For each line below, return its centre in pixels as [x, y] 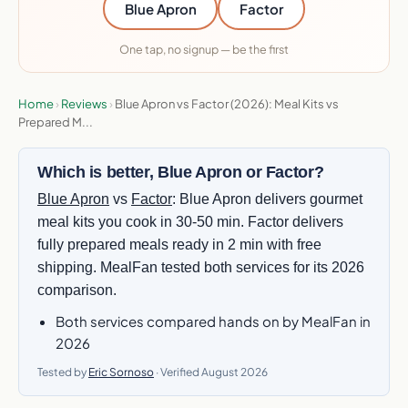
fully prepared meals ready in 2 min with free [179, 244]
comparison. [77, 290]
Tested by [63, 372]
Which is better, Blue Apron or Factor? [181, 172]
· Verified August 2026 [211, 372]
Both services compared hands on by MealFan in [213, 321]
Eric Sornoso [121, 372]
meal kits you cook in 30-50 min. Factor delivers [190, 221]
